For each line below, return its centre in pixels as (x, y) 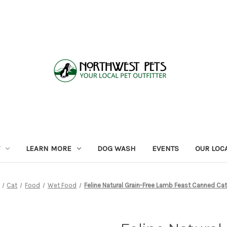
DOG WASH (116, 148)
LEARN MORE (48, 148)
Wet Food (62, 185)
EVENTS (165, 148)
